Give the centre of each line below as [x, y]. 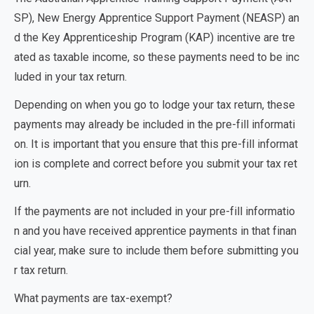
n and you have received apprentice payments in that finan [155, 231]
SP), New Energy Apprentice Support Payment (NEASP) [151, 18]
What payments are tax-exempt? [93, 298]
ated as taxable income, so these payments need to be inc [157, 57]
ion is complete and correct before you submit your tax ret [156, 164]
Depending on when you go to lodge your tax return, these [155, 105]
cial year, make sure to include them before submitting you [156, 251]
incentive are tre [256, 37]
